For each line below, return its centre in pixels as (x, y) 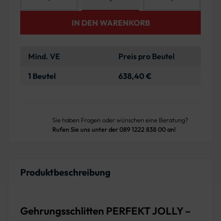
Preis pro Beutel (147, 56)
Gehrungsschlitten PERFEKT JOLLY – (106, 211)
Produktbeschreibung (65, 172)
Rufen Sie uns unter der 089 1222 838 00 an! (114, 129)
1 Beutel (42, 76)
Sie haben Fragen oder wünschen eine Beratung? (120, 120)
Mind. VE (44, 56)
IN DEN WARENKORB (110, 23)
